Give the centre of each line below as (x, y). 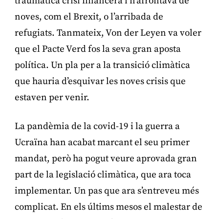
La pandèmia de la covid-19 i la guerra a (97, 126)
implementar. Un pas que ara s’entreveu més (107, 191)
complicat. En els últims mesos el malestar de (109, 207)
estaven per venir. (52, 97)
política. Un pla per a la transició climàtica (102, 65)
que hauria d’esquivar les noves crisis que (100, 81)
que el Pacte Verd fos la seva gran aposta (98, 49)
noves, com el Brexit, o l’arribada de (89, 17)
